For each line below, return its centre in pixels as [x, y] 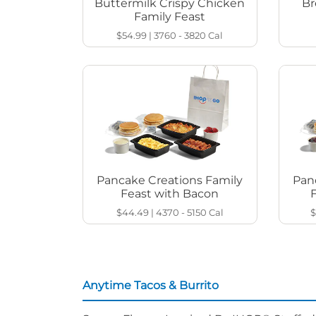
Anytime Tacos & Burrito [151, 286]
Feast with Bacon [170, 194]
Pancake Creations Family [170, 181]
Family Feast [170, 16]
